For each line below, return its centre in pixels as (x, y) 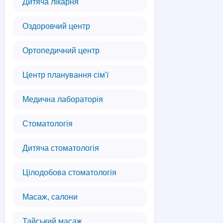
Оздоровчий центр (56, 26)
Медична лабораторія (63, 99)
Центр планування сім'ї (65, 75)
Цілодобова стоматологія (69, 172)
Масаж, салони (50, 197)
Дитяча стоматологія (61, 148)
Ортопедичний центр (61, 51)
